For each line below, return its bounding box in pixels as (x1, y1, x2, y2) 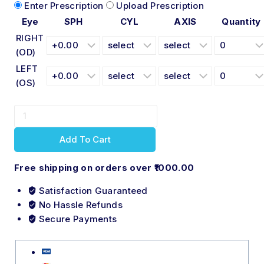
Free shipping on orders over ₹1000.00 (14, 162, 194, 173)
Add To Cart (59, 134, 111, 145)
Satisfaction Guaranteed (36, 185, 148, 196)
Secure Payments (36, 213, 117, 225)
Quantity (222, 15, 261, 27)
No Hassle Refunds (36, 199, 123, 210)
